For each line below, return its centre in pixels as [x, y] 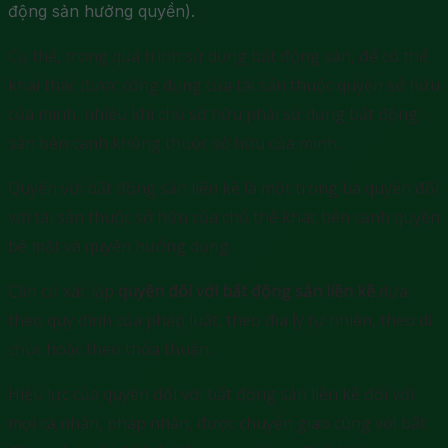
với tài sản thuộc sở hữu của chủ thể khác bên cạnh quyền [224, 216]
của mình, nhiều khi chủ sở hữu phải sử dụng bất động [213, 113]
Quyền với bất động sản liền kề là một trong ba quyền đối [223, 187]
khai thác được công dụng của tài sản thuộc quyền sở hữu [224, 84]
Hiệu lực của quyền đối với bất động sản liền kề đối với [211, 393]
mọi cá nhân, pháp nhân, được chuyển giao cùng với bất [217, 422]
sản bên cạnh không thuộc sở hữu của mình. [174, 142]
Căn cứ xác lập [63, 290]
